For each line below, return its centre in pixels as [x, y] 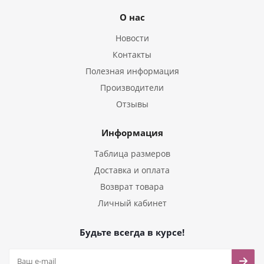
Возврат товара [132, 187]
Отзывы [132, 104]
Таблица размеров [132, 154]
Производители [132, 88]
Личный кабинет [132, 203]
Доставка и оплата [132, 170]
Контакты [132, 55]
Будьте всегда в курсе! [132, 232]
